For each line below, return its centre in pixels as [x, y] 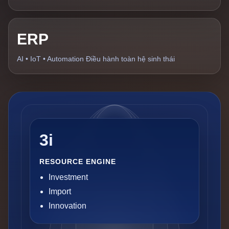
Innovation [67, 206]
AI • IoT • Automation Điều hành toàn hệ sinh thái [96, 59]
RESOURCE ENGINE [78, 162]
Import [60, 191]
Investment [68, 177]
